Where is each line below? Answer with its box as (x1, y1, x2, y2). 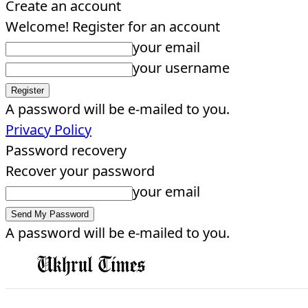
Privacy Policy (5, 120, 91, 139)
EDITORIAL (252, 261, 299, 269)
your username (133, 58, 230, 77)
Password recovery (5, 141, 126, 159)
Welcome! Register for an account (5, 17, 220, 36)
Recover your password (5, 162, 155, 180)
